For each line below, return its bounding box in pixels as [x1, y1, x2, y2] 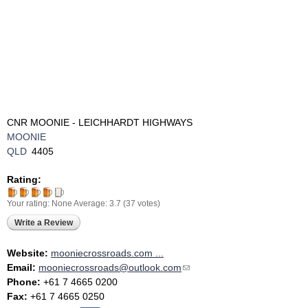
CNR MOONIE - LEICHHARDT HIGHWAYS [7, 116, 192, 128]
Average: [74, 198, 109, 208]
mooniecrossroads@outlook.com [38, 261, 181, 273]
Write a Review [14, 217, 73, 228]
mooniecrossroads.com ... [51, 247, 164, 258]
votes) [135, 198, 160, 208]
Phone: [7, 276, 43, 287]
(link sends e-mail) [181, 261, 261, 273]
